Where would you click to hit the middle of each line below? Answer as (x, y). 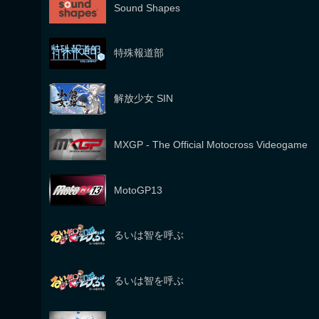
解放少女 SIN (143, 98)
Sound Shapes (147, 8)
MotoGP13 (138, 190)
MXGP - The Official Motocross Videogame (211, 145)
